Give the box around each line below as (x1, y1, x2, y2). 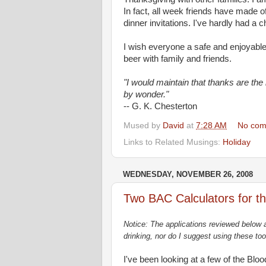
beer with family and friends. (123, 54, 232, 64)
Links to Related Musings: (123, 137, 223, 147)
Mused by (123, 121, 163, 130)
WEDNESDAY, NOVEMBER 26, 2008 (123, 169, 253, 179)
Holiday (223, 137, 251, 147)
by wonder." (123, 90, 169, 100)
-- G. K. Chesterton (123, 102, 197, 112)
